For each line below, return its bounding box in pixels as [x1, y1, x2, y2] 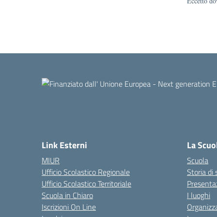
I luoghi [187, 189, 210, 201]
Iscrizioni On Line [42, 201, 96, 213]
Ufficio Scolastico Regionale [42, 166, 130, 178]
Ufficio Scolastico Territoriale [42, 178, 131, 189]
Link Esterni [42, 139, 87, 152]
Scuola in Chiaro [42, 189, 93, 201]
